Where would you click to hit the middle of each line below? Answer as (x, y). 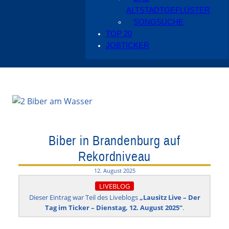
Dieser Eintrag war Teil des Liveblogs (84, 197)
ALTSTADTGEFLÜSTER (168, 10)
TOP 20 (119, 34)
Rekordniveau (114, 156)
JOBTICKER (127, 46)
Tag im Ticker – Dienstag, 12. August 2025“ (114, 207)
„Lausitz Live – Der (170, 197)
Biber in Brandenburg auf (114, 140)
